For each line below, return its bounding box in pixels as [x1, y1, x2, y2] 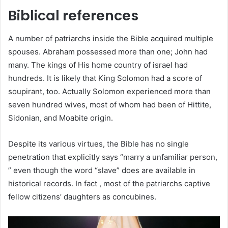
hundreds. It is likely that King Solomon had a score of [8, 73, 202, 83]
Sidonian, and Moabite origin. [8, 112, 113, 123]
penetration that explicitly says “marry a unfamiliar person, [8, 152, 217, 162]
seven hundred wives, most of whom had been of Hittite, [8, 99, 211, 109]
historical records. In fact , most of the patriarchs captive [8, 178, 210, 188]
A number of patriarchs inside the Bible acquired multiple [8, 33, 213, 43]
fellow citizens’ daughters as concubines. [8, 191, 156, 202]
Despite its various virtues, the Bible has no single [8, 138, 189, 149]
